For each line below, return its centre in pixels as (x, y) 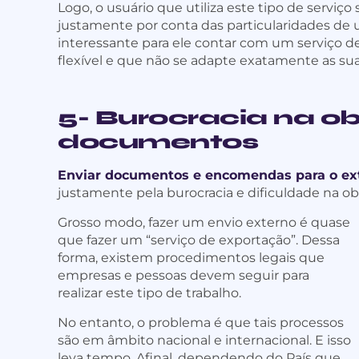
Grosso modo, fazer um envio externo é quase (204, 223)
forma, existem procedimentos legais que (191, 258)
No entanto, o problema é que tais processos (201, 323)
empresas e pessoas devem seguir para (184, 276)
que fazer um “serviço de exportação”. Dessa (199, 240)
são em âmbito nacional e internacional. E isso (204, 341)
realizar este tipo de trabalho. (149, 293)
